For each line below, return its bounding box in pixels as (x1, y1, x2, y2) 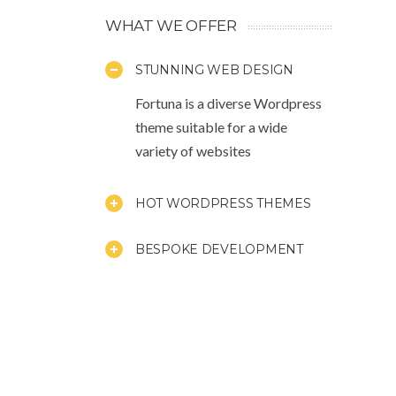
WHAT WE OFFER (105, 16, 237, 34)
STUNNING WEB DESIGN (135, 61, 293, 78)
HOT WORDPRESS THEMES (135, 194, 311, 211)
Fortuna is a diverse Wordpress (135, 94, 322, 111)
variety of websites (135, 141, 251, 159)
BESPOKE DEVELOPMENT (135, 240, 303, 257)
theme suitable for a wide (135, 118, 287, 135)
